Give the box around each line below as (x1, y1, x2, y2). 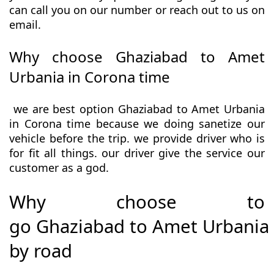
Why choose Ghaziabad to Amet (9, 46, 265, 67)
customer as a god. (9, 160, 112, 176)
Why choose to (9, 190, 265, 215)
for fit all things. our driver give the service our (9, 146, 265, 161)
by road (9, 239, 72, 264)
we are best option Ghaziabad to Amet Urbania (9, 102, 265, 117)
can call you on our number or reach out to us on (9, 2, 265, 18)
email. (9, 17, 41, 32)
